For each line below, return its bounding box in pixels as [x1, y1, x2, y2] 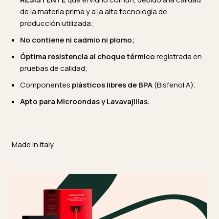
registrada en [155, 51, 202, 62]
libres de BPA [107, 80, 153, 90]
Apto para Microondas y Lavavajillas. [20, 96, 150, 107]
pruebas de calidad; [20, 63, 88, 73]
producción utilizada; [20, 18, 93, 28]
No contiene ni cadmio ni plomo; [20, 35, 134, 45]
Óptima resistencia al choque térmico [20, 51, 155, 62]
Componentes [20, 80, 72, 90]
